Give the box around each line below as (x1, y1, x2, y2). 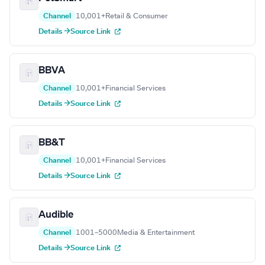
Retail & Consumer (105, 12, 168, 20)
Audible (38, 210, 73, 220)
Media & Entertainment (117, 229, 195, 237)
